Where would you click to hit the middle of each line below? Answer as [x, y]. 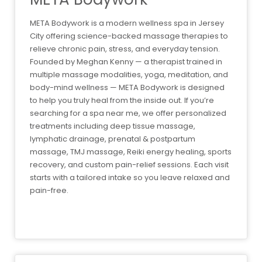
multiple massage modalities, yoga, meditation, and [129, 75]
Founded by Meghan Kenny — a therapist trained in [126, 62]
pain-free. [49, 191]
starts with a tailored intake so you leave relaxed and [130, 178]
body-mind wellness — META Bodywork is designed [127, 88]
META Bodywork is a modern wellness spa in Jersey [127, 23]
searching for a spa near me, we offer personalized [128, 113]
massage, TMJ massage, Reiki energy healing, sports [131, 152]
